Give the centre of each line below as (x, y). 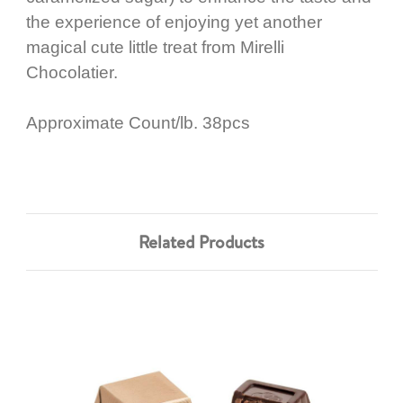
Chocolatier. (72, 72)
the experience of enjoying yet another (174, 22)
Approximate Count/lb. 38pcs (138, 123)
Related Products (201, 242)
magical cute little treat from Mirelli (155, 47)
